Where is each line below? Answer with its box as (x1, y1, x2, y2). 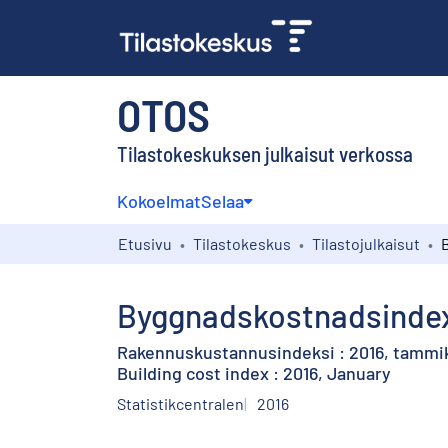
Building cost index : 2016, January (117, 361, 391, 384)
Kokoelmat (117, 189, 201, 212)
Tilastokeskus (193, 233, 291, 253)
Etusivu (118, 233, 172, 253)
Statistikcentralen (117, 393, 244, 413)
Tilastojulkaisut (312, 233, 420, 253)
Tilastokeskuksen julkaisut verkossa (117, 140, 413, 166)
